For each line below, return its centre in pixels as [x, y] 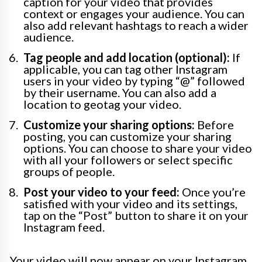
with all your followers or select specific [128, 160]
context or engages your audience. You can [134, 14]
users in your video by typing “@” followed [134, 81]
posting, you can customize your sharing [127, 137]
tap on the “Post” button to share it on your [136, 216]
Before [214, 125]
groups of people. [69, 172]
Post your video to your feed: [101, 192]
